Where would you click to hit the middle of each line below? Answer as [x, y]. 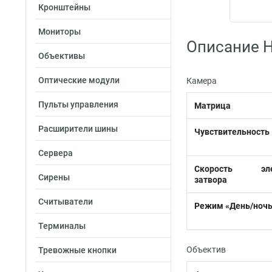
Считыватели [66, 202]
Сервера [56, 153]
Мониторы [59, 32]
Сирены [54, 177]
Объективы [62, 56]
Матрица [212, 106]
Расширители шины [78, 129]
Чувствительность [232, 132]
